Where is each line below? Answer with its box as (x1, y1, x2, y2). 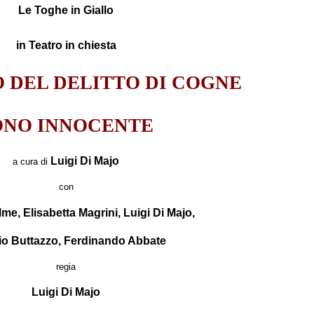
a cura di (13, 156, 50, 167)
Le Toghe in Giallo (18, 4, 114, 17)
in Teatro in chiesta (15, 39, 116, 52)
